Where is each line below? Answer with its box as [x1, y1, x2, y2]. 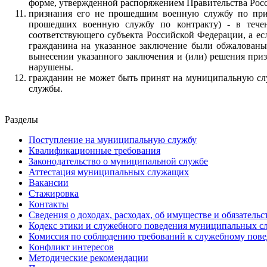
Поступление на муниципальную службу [29, 134, 197, 145]
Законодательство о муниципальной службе [29, 156, 208, 166]
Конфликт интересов [29, 241, 114, 252]
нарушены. [29, 61, 73, 72]
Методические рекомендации [29, 252, 148, 263]
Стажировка [29, 188, 79, 198]
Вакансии [29, 177, 69, 188]
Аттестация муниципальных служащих [29, 166, 189, 177]
